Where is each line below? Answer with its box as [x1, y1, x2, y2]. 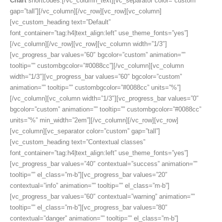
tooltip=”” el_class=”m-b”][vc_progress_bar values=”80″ [10, 204, 167, 212]
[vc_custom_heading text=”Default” [10, 18, 111, 26]
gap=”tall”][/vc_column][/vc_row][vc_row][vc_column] [10, 7, 162, 15]
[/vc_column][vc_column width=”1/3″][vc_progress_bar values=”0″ [10, 95, 199, 103]
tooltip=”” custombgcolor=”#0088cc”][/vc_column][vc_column [10, 62, 184, 70]
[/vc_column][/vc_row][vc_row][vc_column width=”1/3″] [10, 40, 167, 48]
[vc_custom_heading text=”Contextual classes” [10, 138, 145, 146]
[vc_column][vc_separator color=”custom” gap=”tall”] [10, 127, 160, 135]
